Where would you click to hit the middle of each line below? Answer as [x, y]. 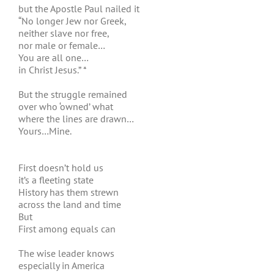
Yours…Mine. [45, 131]
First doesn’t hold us [61, 168]
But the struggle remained [73, 94]
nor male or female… [62, 45]
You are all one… [54, 57]
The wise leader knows [66, 253]
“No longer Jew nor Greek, [72, 21]
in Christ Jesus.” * [53, 70]
